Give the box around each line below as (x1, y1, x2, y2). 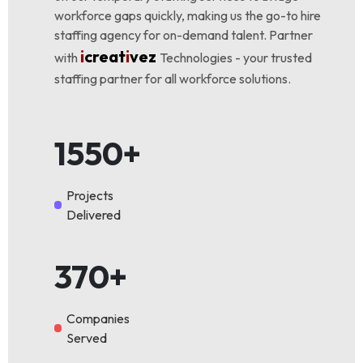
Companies (66, 310, 130, 327)
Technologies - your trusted (159, 49, 312, 66)
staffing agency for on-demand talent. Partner (53, 27, 313, 43)
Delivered (66, 207, 122, 223)
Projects (66, 187, 114, 203)
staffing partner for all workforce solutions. (53, 70, 291, 87)
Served (66, 330, 108, 346)
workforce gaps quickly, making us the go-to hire (53, 7, 321, 23)
